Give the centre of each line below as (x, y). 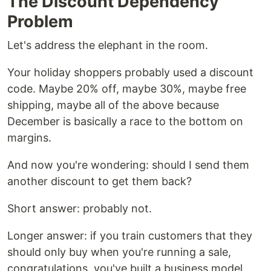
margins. (29, 138)
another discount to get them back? (100, 181)
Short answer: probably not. (80, 209)
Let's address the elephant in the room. (108, 45)
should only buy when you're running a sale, (119, 252)
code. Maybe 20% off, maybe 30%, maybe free (127, 89)
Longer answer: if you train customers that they (130, 236)
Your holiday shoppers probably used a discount (130, 73)
